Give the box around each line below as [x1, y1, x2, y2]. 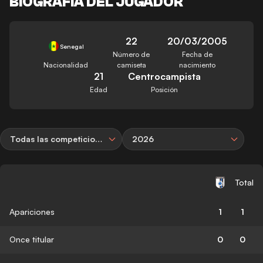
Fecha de [181, 49, 213, 59]
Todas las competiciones [95, 133, 102, 144]
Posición [150, 85, 178, 94]
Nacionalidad [43, 60, 89, 69]
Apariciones [9, 206, 55, 217]
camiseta [116, 60, 146, 69]
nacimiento [178, 60, 215, 69]
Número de [113, 49, 150, 59]
